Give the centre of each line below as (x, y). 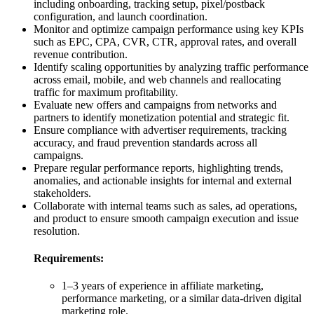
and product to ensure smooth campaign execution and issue (166, 218)
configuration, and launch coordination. (121, 16)
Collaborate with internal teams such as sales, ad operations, (165, 205)
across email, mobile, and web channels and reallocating (157, 79)
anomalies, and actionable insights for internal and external (163, 180)
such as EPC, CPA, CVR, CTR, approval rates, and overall (165, 41)
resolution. (57, 231)
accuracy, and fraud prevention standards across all (145, 142)
